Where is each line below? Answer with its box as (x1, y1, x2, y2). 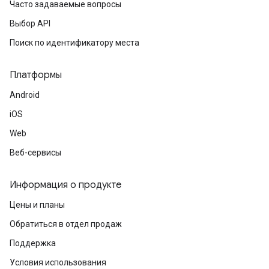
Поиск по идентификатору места (10, 38, 139, 47)
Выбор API (10, 19, 50, 28)
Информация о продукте (10, 179, 121, 191)
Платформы (10, 69, 62, 81)
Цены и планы (10, 200, 65, 210)
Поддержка (10, 238, 56, 248)
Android (10, 90, 40, 100)
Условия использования (10, 258, 106, 267)
